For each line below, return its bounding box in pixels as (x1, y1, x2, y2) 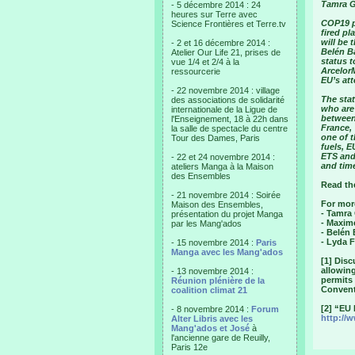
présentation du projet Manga (171, 209, 283, 219)
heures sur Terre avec (171, 10, 258, 19)
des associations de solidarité (171, 95, 284, 105)
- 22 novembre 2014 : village (171, 86, 280, 95)
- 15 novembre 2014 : (171, 238, 256, 247)
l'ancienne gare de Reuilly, (171, 333, 270, 342)
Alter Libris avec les (171, 314, 253, 323)
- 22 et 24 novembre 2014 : (171, 152, 275, 162)
